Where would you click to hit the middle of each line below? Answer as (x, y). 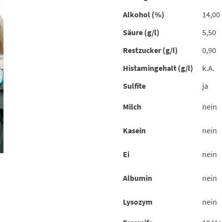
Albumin (138, 178)
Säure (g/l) (141, 32)
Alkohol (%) (144, 15)
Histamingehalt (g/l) (158, 68)
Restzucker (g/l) (150, 50)
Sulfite (134, 86)
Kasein (134, 131)
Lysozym (138, 202)
